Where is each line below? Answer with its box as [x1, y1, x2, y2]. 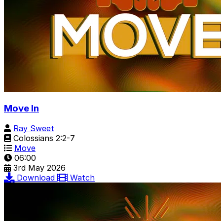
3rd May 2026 [13, 163, 66, 173]
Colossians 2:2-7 [11, 133, 75, 144]
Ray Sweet [13, 123, 54, 134]
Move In [4, 103, 39, 114]
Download [17, 173, 57, 183]
